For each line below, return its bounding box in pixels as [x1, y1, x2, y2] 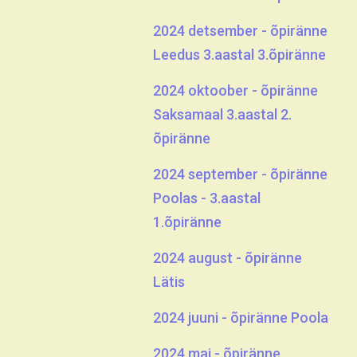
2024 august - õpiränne [153, 249, 302, 266]
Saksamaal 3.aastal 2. [153, 106, 292, 123]
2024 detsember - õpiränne [153, 22, 328, 39]
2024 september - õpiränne [153, 166, 328, 182]
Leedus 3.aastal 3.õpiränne [153, 46, 326, 63]
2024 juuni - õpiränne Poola [153, 309, 328, 326]
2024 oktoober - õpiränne [153, 82, 318, 99]
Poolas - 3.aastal [153, 190, 261, 206]
